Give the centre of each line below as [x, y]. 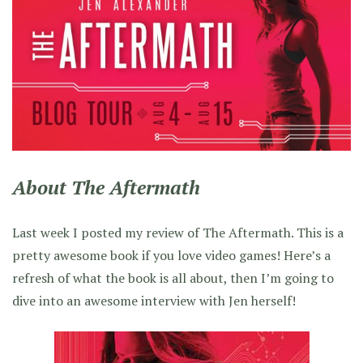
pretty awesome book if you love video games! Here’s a [171, 255]
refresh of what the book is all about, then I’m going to [173, 278]
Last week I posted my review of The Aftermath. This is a [178, 232]
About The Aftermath [106, 187]
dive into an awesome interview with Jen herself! [154, 300]
